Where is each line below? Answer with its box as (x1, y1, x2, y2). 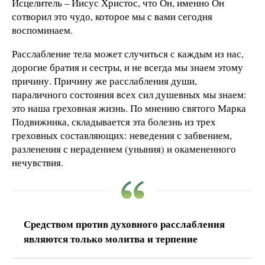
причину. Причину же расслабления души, (12, 74, 197, 88)
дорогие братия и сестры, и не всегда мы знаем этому (12, 60, 243, 75)
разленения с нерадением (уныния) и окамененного (12, 142, 236, 156)
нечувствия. (12, 156, 63, 170)
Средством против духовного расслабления (24, 216, 225, 232)
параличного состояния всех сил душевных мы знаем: (12, 88, 247, 102)
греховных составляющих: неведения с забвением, (12, 128, 232, 143)
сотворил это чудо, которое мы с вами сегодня (12, 9, 212, 24)
